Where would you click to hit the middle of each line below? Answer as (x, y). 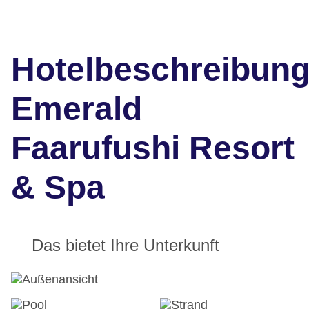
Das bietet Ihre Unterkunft (126, 246)
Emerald (77, 109)
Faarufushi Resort (153, 148)
